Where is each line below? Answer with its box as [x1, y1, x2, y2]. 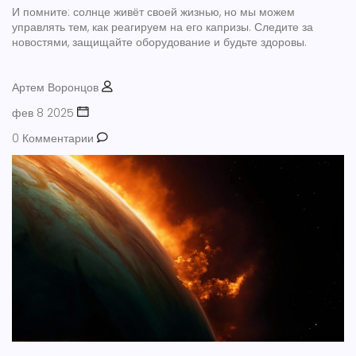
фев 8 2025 [12, 105, 74, 121]
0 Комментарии [12, 130, 94, 146]
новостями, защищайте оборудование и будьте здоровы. [12, 34, 307, 50]
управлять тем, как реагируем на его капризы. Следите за [12, 19, 313, 35]
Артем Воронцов [12, 79, 99, 95]
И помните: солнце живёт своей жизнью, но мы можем [12, 4, 295, 20]
